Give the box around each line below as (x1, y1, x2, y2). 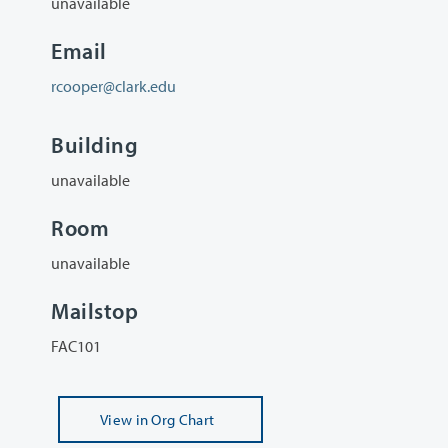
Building (51, 130, 139, 159)
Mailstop (51, 297, 139, 326)
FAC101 (51, 336, 101, 357)
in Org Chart (135, 410, 215, 430)
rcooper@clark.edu (51, 76, 176, 97)
